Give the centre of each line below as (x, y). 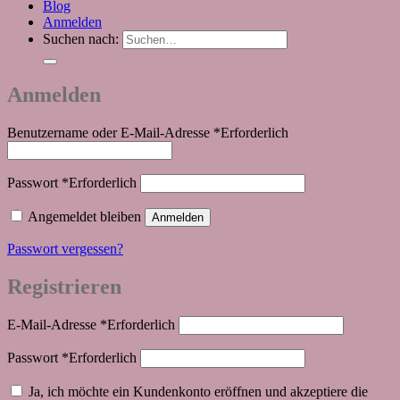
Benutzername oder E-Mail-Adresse (110, 132)
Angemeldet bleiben (84, 216)
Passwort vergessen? (65, 248)
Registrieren (64, 286)
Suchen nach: (81, 38)
